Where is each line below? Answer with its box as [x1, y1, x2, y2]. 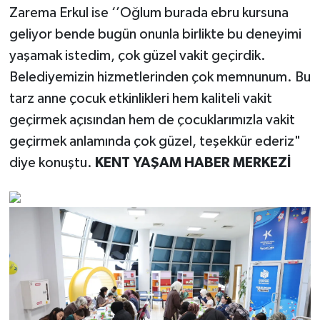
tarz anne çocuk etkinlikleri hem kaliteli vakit [9, 91, 272, 106]
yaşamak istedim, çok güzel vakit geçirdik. [9, 48, 266, 63]
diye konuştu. [9, 155, 95, 170]
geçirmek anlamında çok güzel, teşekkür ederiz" [9, 134, 301, 149]
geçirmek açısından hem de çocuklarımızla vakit [9, 112, 295, 127]
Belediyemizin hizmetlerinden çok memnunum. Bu [9, 69, 311, 84]
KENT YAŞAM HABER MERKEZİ [94, 155, 291, 170]
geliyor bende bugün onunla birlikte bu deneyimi [9, 26, 301, 41]
